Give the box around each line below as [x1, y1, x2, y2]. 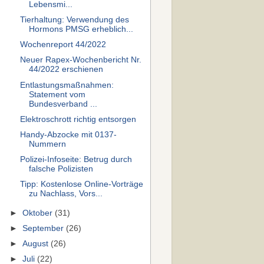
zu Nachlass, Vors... [28, 189, 103, 198]
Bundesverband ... [28, 99, 97, 108]
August [22, 239, 51, 249]
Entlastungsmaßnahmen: [19, 80, 114, 90]
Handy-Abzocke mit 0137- [19, 130, 117, 139]
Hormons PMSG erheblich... [28, 25, 133, 34]
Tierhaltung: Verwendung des [19, 15, 129, 25]
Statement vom [28, 90, 85, 99]
